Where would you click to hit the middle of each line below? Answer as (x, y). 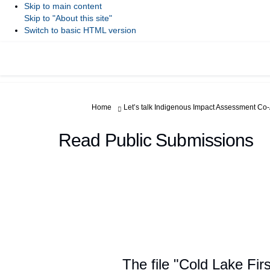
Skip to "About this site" (68, 18)
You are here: (89, 107)
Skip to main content (63, 6)
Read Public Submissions (156, 140)
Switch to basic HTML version (80, 30)
